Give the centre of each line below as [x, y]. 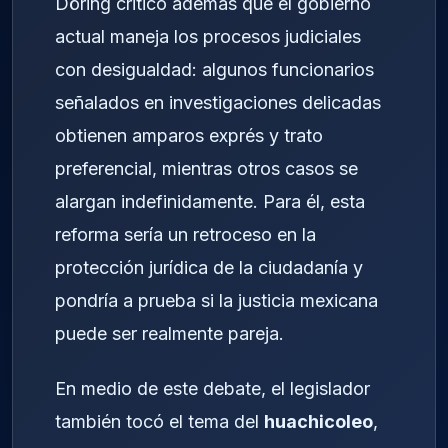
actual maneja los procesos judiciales [208, 37]
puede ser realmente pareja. [169, 334]
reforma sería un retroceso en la [185, 235]
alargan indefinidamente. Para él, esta [210, 202]
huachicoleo [318, 421]
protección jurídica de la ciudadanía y [209, 268]
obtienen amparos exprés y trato [189, 136]
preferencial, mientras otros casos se [206, 169]
